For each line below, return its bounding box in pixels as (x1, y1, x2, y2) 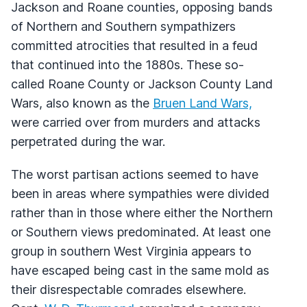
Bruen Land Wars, (153, 95, 252, 110)
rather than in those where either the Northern (11, 205, 273, 220)
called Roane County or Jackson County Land (11, 76, 273, 91)
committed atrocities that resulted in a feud (11, 38, 258, 53)
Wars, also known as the (11, 95, 153, 110)
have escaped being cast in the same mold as (11, 262, 269, 278)
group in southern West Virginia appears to (11, 243, 251, 258)
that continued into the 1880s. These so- (11, 57, 244, 72)
